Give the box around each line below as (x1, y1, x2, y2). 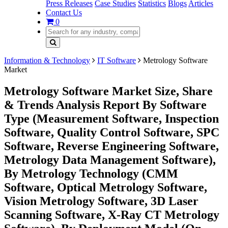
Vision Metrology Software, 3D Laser (4, 194, 198, 208)
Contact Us (46, 8, 82, 17)
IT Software (97, 56, 136, 65)
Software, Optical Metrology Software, (4, 180, 207, 194)
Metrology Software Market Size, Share (4, 84, 213, 98)
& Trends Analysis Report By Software (4, 98, 207, 111)
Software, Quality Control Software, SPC (4, 125, 219, 139)
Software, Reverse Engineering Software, (4, 139, 219, 153)
